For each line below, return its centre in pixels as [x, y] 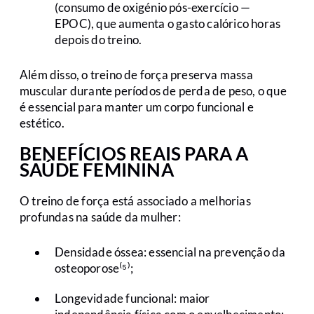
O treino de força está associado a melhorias [135, 201]
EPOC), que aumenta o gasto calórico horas [168, 23]
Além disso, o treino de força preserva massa [136, 74]
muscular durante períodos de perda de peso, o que [153, 90]
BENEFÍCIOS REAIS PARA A [134, 154]
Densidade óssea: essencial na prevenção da [170, 252]
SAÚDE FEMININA [97, 170]
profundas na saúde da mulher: [100, 217]
